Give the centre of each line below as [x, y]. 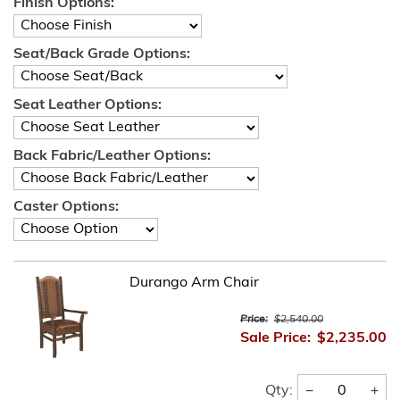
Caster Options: [66, 207]
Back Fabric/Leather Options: [112, 156]
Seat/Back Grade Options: [102, 54]
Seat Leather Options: [87, 105]
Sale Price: [275, 338]
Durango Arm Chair [194, 283]
